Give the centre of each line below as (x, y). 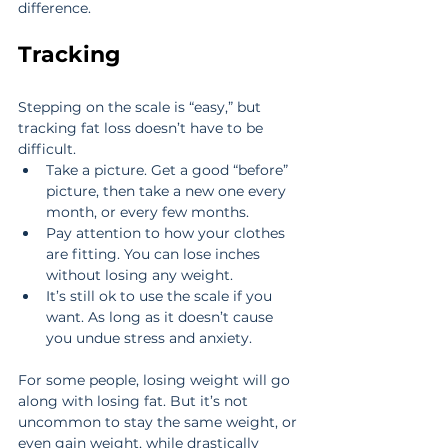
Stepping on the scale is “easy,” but (141, 107)
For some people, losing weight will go (156, 380)
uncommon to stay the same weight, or (159, 422)
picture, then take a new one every (168, 191)
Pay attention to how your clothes (167, 233)
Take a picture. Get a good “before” (169, 170)
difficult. (49, 149)
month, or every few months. (151, 212)
